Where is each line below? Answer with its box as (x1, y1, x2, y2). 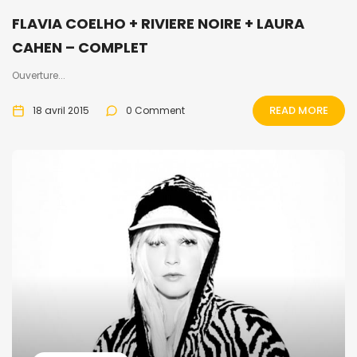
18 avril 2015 (33, 103, 89, 117)
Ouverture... (12, 68, 65, 82)
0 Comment (126, 103, 185, 117)
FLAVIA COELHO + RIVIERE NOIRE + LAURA (12, 13, 304, 33)
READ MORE (269, 102, 328, 118)
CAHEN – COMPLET (12, 37, 148, 57)
